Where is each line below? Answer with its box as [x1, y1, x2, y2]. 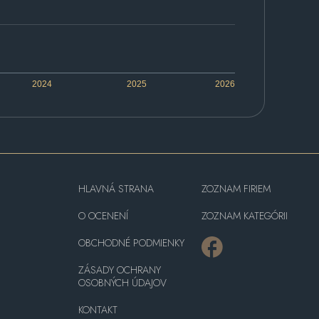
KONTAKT [78, 303, 117, 318]
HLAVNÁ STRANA [78, 182, 154, 197]
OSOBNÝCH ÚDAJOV [78, 276, 167, 291]
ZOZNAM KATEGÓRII [201, 209, 288, 224]
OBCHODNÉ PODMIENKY [78, 236, 184, 251]
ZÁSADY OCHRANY [78, 263, 161, 278]
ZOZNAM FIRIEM [201, 182, 271, 197]
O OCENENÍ [78, 209, 128, 224]
